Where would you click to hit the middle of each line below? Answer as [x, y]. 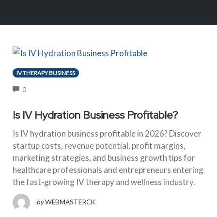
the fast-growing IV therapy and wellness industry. [104, 182]
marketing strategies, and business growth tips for [104, 158]
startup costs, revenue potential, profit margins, [99, 146]
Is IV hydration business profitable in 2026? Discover [107, 134]
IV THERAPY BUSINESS [46, 73]
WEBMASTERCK [70, 202]
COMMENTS [45, 89]
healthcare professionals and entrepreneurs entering [108, 170]
